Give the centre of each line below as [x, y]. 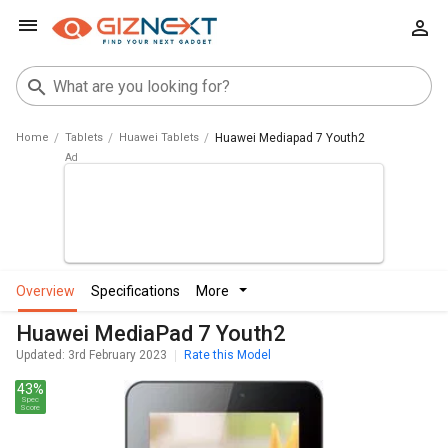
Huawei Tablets [159, 137]
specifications [140, 291]
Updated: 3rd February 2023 [91, 355]
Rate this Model [227, 355]
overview [50, 291]
